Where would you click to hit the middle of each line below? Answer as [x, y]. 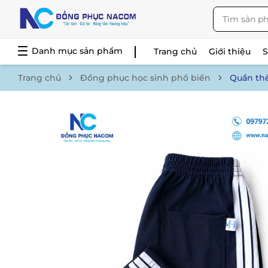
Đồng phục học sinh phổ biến [145, 78]
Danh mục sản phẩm [77, 51]
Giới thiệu [230, 51]
